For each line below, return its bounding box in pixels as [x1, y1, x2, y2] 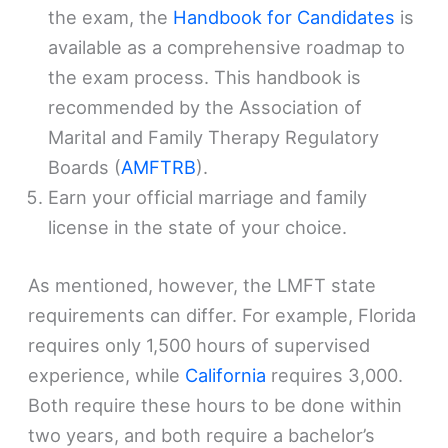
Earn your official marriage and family [48, 186, 368, 209]
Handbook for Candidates [173, 6, 396, 29]
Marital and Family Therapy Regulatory [48, 126, 380, 149]
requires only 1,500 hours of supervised [28, 333, 371, 356]
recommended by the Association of [48, 96, 363, 119]
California [185, 363, 267, 386]
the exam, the [48, 6, 174, 29]
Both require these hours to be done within [28, 393, 403, 416]
